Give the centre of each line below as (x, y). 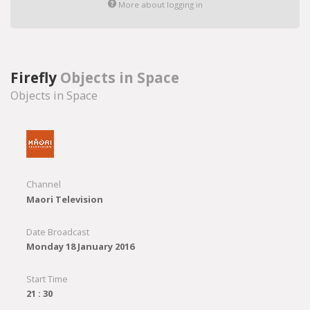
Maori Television (64, 199)
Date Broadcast (57, 231)
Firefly (35, 77)
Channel (43, 184)
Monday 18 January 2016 (80, 247)
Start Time (47, 279)
